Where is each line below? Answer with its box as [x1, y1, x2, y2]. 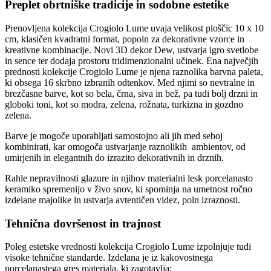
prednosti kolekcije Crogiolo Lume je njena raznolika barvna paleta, [5, 66, 263, 77]
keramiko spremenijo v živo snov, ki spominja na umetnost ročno [5, 183, 252, 194]
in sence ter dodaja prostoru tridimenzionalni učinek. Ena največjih [5, 55, 258, 66]
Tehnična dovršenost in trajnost [5, 217, 161, 230]
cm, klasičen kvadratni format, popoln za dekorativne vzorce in [5, 33, 244, 44]
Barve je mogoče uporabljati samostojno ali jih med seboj [5, 130, 223, 141]
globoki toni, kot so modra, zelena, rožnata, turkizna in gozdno [5, 99, 243, 109]
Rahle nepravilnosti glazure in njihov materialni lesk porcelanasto [5, 172, 253, 183]
